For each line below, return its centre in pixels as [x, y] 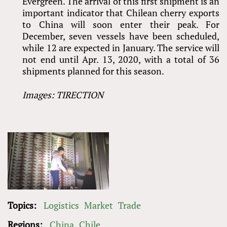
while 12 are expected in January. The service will [121, 48]
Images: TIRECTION [63, 95]
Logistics [61, 205]
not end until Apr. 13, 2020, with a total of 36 [121, 60]
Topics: [23, 205]
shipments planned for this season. [93, 71]
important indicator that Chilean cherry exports [121, 13]
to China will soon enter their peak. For [121, 25]
